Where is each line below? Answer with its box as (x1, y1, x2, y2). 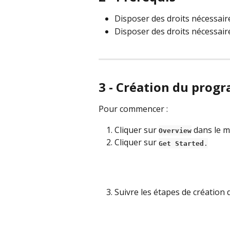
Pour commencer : (99, 103, 168, 115)
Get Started (159, 139, 204, 147)
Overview (159, 126, 191, 135)
